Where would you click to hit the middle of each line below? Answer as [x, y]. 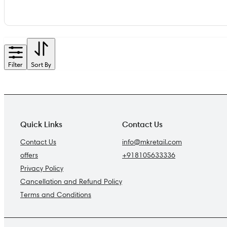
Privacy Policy [42, 168]
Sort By [41, 64]
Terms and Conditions [56, 194]
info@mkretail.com [152, 142]
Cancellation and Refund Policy [71, 181]
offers [29, 155]
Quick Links [41, 124]
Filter [15, 64]
